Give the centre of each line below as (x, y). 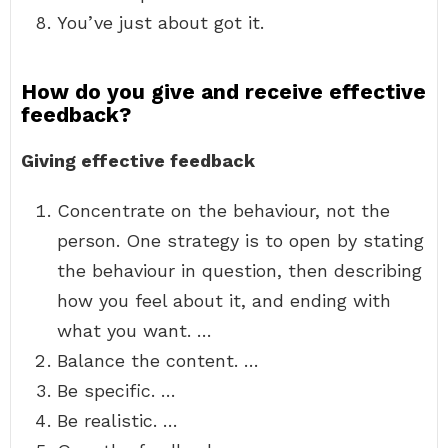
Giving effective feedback (138, 160)
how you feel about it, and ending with (224, 300)
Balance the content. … (158, 360)
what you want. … (134, 330)
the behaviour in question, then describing (239, 270)
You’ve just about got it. (160, 22)
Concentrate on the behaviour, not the (223, 210)
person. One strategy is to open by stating (240, 240)
